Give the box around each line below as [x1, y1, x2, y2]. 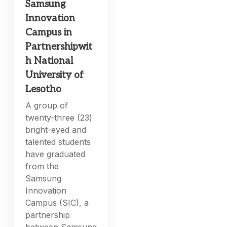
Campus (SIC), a [25, 198, 89, 208]
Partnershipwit [25, 41, 93, 53]
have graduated [25, 149, 86, 160]
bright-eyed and [25, 125, 87, 135]
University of [25, 69, 84, 82]
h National [25, 55, 73, 67]
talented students [25, 137, 91, 147]
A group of [25, 100, 68, 111]
